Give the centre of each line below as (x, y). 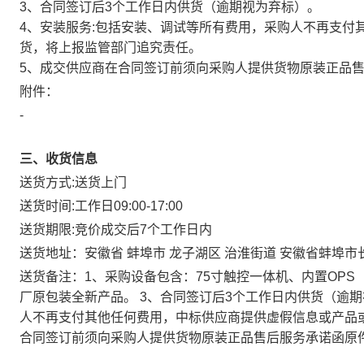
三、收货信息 (58, 159)
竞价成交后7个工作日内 (143, 230)
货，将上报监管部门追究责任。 (110, 48)
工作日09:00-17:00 (129, 206)
